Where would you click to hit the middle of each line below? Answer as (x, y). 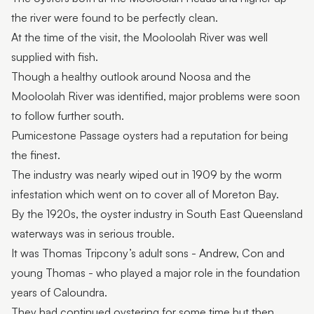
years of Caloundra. (59, 293)
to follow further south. (68, 116)
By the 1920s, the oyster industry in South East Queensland (157, 214)
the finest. (36, 155)
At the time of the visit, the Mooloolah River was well (139, 37)
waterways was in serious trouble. (93, 234)
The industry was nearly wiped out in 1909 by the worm (146, 175)
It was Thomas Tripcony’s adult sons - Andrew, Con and (148, 253)
